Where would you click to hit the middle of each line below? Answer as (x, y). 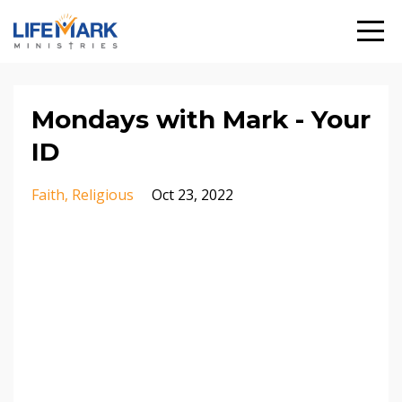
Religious (103, 195)
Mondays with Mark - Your (201, 119)
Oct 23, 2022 (192, 195)
